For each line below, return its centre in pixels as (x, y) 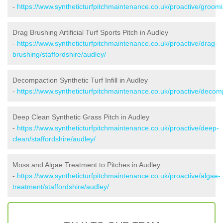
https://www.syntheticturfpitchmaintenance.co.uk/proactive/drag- (117, 43)
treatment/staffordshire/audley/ (61, 186)
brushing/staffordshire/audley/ (59, 54)
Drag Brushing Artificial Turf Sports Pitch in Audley (90, 32)
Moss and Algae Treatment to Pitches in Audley (86, 165)
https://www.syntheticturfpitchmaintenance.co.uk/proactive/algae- (119, 175)
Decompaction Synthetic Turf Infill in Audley (80, 80)
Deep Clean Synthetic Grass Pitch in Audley (81, 117)
